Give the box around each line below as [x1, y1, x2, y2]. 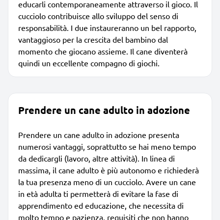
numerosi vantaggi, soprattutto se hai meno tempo [18, 141, 196, 151]
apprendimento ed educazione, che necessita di [18, 200, 184, 210]
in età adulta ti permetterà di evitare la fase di [18, 188, 178, 198]
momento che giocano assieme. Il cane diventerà [18, 46, 188, 56]
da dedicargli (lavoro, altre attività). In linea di [18, 153, 175, 163]
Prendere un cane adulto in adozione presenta [18, 129, 179, 139]
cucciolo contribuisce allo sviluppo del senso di [18, 10, 178, 21]
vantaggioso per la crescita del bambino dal [18, 34, 168, 44]
